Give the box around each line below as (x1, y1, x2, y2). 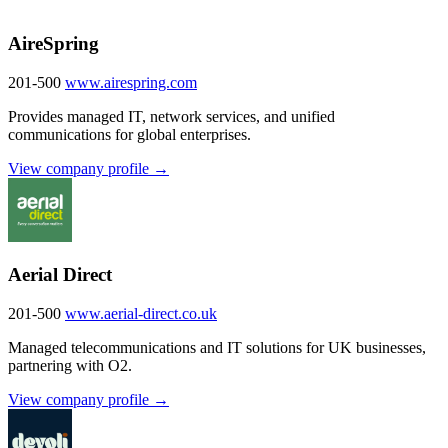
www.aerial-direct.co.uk (65, 305, 217, 322)
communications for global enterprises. (8, 125, 251, 143)
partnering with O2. (8, 357, 132, 374)
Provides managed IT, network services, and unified (8, 107, 335, 125)
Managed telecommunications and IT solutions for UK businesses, (8, 339, 426, 356)
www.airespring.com (65, 73, 197, 91)
